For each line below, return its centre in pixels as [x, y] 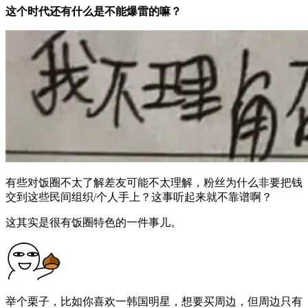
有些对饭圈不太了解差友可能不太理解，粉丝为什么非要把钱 [154, 182]
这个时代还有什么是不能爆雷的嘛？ [93, 11]
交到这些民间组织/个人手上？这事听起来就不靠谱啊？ [139, 197]
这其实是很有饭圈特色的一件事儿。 [93, 222]
